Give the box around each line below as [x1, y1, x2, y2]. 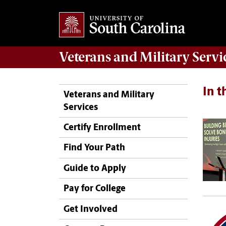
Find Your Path [64, 143, 125, 153]
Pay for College [64, 184, 126, 194]
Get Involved [64, 204, 118, 214]
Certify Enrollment [64, 123, 141, 133]
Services [64, 102, 98, 112]
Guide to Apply [64, 163, 126, 174]
